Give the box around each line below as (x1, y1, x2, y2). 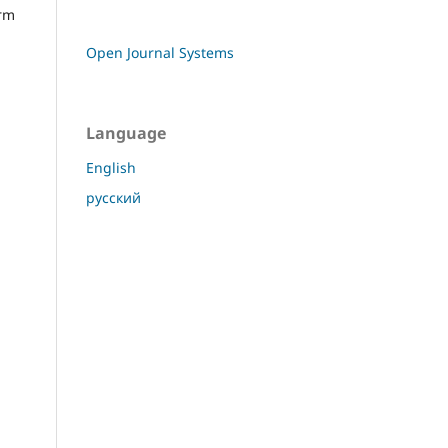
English (86, 157, 136, 177)
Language (86, 121, 166, 144)
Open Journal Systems (86, 42, 234, 62)
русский (86, 187, 141, 207)
